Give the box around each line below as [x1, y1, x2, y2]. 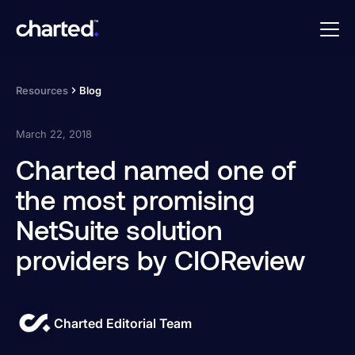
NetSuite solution [16, 212, 223, 246]
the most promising [16, 182, 255, 216]
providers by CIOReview [16, 242, 305, 276]
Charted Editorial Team [54, 315, 192, 331]
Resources [16, 83, 68, 97]
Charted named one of [16, 152, 296, 185]
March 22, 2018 [16, 127, 92, 140]
